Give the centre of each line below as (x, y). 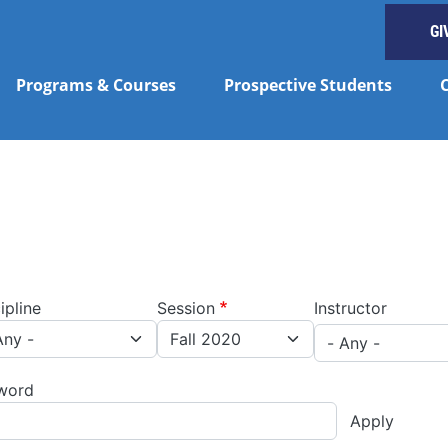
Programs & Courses (96, 85)
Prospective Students (308, 85)
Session (186, 308)
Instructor (350, 308)
